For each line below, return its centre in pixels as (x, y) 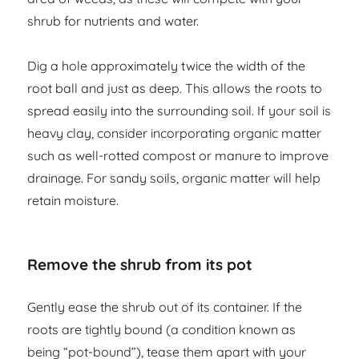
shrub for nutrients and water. (113, 21)
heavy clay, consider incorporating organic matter (175, 133)
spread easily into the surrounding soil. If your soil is (179, 111)
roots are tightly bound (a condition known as (162, 330)
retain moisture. (73, 201)
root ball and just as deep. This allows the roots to (175, 89)
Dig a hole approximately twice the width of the (167, 66)
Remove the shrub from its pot (140, 265)
